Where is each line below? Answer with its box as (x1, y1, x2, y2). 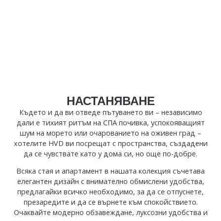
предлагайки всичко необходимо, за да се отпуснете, (17, 187, 204, 197)
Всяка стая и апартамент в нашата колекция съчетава (16, 166, 205, 176)
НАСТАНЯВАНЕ (66, 94, 155, 108)
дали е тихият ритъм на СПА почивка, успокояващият (16, 117, 205, 127)
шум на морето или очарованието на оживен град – (20, 128, 201, 138)
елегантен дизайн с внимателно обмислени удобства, (17, 177, 204, 186)
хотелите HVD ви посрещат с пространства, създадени (13, 138, 208, 148)
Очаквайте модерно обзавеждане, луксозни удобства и (13, 208, 208, 218)
